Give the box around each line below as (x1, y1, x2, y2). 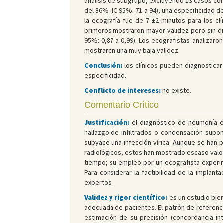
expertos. (84, 178, 113, 187)
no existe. (160, 86, 191, 95)
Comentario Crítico (84, 100, 159, 110)
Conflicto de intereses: (84, 86, 161, 95)
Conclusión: (84, 61, 122, 70)
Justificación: (84, 118, 132, 127)
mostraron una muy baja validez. (84, 46, 180, 55)
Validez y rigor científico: (84, 193, 169, 202)
